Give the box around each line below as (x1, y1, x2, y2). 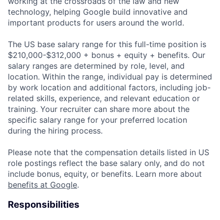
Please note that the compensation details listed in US (8, 147, 209, 157)
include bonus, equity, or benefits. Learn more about (8, 168, 202, 179)
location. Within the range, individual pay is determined (8, 71, 212, 82)
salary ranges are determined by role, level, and (8, 60, 185, 71)
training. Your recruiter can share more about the (8, 104, 190, 114)
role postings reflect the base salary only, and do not (8, 158, 205, 168)
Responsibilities (8, 198, 80, 210)
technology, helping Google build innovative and (8, 6, 188, 17)
